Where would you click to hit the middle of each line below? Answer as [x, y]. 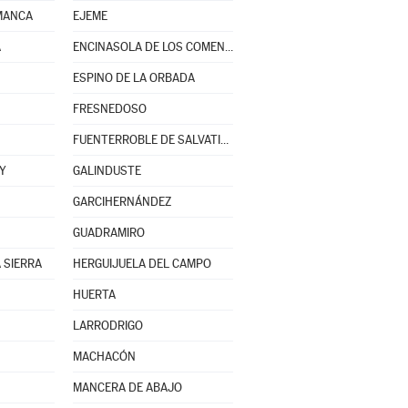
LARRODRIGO [107, 326]
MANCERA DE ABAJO [127, 388]
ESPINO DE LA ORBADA [133, 78]
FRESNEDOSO [109, 109]
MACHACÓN [104, 357]
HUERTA [94, 295]
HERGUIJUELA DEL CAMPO [142, 264]
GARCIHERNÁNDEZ [122, 202]
